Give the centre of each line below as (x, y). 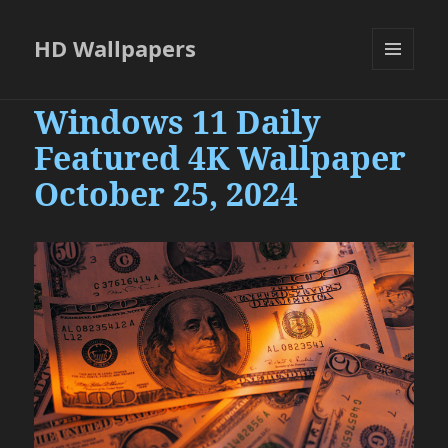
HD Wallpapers (115, 48)
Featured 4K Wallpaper (220, 158)
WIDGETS (400, 112)
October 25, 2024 (166, 194)
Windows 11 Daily (178, 122)
